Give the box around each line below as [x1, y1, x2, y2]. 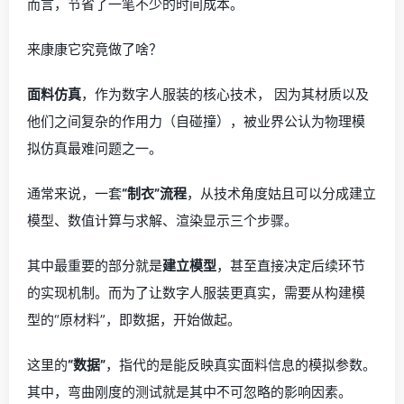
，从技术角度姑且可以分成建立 [187, 185, 376, 202]
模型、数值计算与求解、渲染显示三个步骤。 [27, 212, 298, 229]
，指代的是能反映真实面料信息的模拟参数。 [106, 356, 376, 373]
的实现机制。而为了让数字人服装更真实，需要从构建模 [27, 284, 365, 301]
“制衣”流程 [122, 185, 187, 202]
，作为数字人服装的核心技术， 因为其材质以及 [81, 86, 369, 103]
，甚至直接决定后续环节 [216, 257, 365, 274]
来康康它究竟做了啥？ [27, 41, 162, 58]
